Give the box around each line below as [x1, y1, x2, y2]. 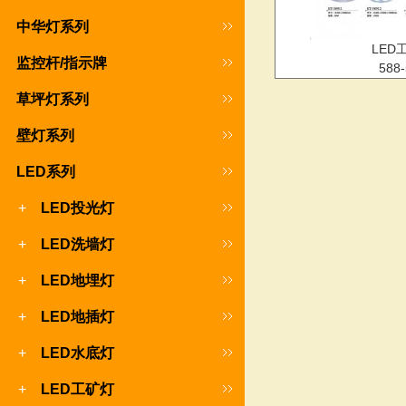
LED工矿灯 [34, 382, 114, 397]
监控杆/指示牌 [16, 55, 107, 71]
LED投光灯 [34, 200, 114, 216]
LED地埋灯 [34, 273, 114, 288]
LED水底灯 [34, 345, 114, 361]
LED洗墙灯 [34, 237, 114, 252]
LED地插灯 [34, 309, 114, 324]
